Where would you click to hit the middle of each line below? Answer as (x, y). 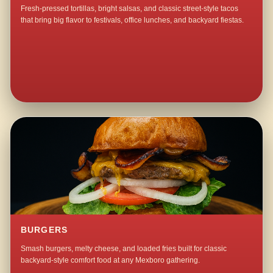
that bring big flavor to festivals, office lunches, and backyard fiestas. (133, 20)
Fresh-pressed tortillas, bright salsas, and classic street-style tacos (130, 9)
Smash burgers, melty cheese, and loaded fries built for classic (124, 249)
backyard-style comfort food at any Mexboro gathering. (111, 261)
